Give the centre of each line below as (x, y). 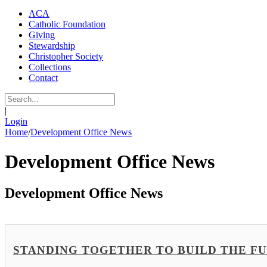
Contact (43, 78)
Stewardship (52, 46)
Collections (50, 67)
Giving (42, 35)
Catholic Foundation (67, 24)
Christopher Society (66, 57)
